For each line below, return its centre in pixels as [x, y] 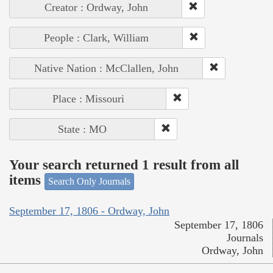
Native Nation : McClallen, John [106, 68]
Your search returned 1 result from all [124, 165]
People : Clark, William [96, 37]
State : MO [82, 129]
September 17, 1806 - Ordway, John [89, 211]
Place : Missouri [88, 98]
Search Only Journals [89, 181]
